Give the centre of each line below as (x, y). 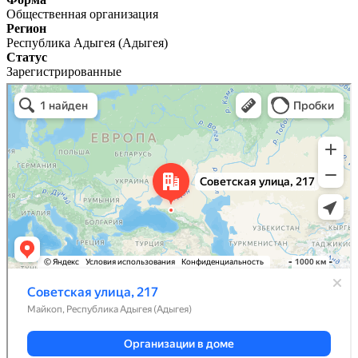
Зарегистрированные (64, 71)
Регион (26, 28)
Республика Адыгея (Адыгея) (87, 42)
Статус (27, 57)
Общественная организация (82, 14)
